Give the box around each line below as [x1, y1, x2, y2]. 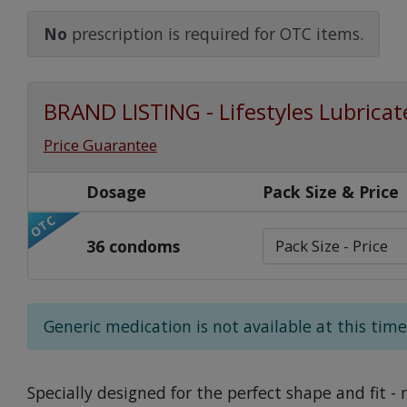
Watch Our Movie [129, 19, 278, 45]
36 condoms [86, 234, 181, 257]
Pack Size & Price [263, 180, 399, 203]
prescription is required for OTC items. [66, 23, 363, 45]
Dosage [86, 180, 147, 203]
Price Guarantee [43, 134, 157, 155]
